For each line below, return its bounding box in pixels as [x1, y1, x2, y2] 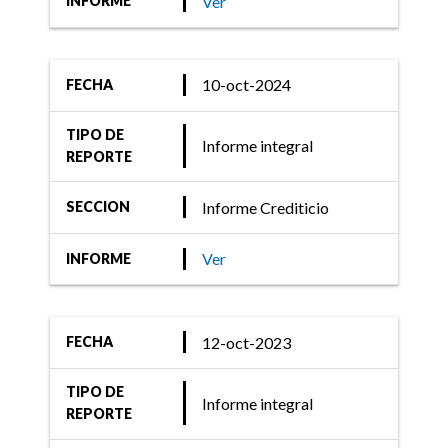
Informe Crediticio [202, 197, 330, 217]
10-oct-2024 [202, 75, 292, 95]
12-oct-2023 [202, 332, 292, 352]
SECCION [66, 198, 131, 216]
